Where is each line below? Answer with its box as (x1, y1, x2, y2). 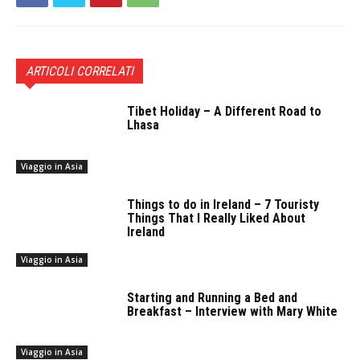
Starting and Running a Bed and (127, 289, 298, 305)
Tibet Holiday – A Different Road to (127, 104, 322, 120)
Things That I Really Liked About (127, 211, 306, 227)
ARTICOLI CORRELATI (26, 63, 133, 80)
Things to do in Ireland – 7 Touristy (127, 197, 320, 213)
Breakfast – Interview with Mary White (127, 303, 338, 319)
